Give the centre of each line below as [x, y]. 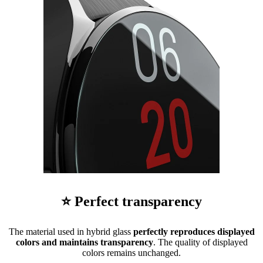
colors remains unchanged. [131, 253]
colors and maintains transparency [84, 242]
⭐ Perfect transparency [131, 202]
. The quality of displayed [200, 242]
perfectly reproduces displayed [194, 232]
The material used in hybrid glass [71, 232]
